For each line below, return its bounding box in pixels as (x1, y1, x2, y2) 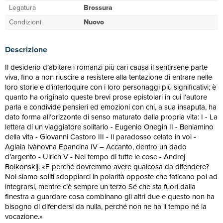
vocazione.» (5, 211, 43, 222)
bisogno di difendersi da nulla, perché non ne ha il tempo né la (5, 201, 207, 212)
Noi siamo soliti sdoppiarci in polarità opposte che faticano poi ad (5, 171, 218, 182)
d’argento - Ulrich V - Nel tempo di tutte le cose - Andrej (5, 151, 185, 162)
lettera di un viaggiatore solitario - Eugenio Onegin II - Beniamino (5, 121, 214, 132)
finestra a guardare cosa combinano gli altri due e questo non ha (5, 191, 215, 202)
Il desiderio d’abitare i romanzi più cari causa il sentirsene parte (5, 62, 208, 73)
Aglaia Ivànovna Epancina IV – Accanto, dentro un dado (5, 141, 187, 152)
